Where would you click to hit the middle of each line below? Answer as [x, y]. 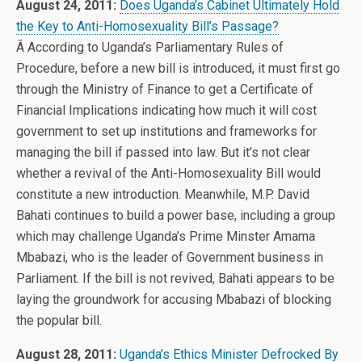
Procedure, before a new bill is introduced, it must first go [178, 68]
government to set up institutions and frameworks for [166, 131]
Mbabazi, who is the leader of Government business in [170, 257]
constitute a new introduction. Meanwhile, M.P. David [163, 194]
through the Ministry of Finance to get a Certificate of [165, 89]
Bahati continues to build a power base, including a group [176, 215]
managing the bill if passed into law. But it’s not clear [163, 152]
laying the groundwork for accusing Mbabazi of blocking [174, 299]
